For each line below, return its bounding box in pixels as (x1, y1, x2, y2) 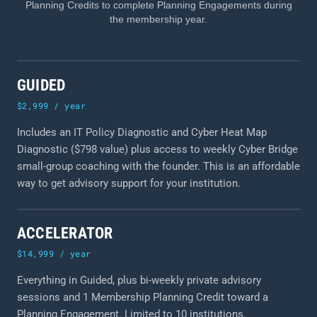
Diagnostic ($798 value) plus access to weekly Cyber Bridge (17, 142, 298, 156)
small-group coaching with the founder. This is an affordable (17, 159, 300, 173)
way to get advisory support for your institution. (17, 176, 241, 190)
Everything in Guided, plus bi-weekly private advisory (17, 274, 261, 287)
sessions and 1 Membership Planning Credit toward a (17, 291, 268, 304)
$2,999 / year (17, 99, 86, 111)
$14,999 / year (17, 248, 91, 259)
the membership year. (110, 13, 207, 25)
